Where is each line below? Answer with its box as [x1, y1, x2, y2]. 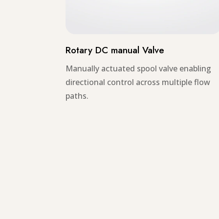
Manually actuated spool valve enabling [66, 63, 212, 74]
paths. [66, 90, 89, 101]
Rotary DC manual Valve [66, 43, 165, 57]
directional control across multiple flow [66, 76, 211, 88]
